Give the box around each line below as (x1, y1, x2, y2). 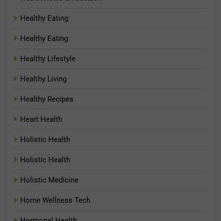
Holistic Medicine (20, 176, 78, 185)
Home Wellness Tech (20, 196, 90, 205)
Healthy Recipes (20, 95, 74, 104)
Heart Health (20, 115, 62, 124)
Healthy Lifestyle (20, 54, 75, 64)
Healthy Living (20, 74, 67, 84)
